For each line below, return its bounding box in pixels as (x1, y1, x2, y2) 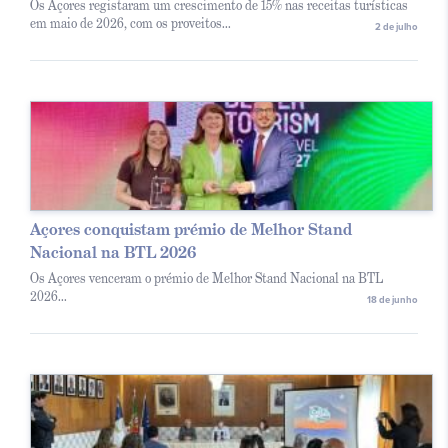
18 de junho (367, 294, 418, 306)
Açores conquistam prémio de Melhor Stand (30, 220, 352, 240)
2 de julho (375, 21, 418, 33)
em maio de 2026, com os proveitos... (30, 16, 231, 32)
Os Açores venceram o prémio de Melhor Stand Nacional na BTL (30, 271, 383, 287)
